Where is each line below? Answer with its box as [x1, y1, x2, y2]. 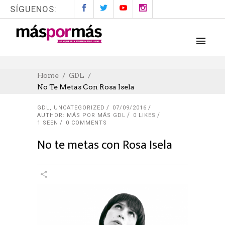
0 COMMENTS [66, 120, 107, 126]
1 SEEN [37, 120, 58, 126]
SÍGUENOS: [10, 4, 57, 14]
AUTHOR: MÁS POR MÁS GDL [37, 112, 126, 119]
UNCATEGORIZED [54, 104, 105, 111]
